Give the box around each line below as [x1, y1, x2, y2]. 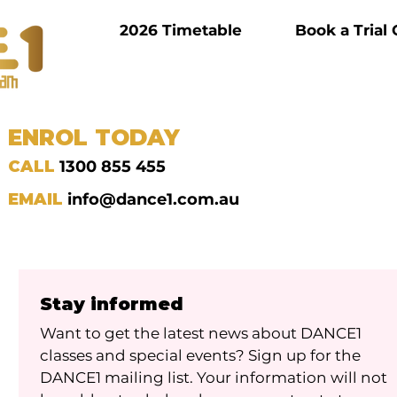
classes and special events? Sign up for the [40, 346, 361, 364]
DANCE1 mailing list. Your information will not [40, 368, 387, 386]
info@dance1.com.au [67, 189, 239, 209]
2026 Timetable [120, 20, 242, 39]
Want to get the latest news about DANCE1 [40, 323, 362, 342]
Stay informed [40, 292, 183, 315]
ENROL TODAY [8, 123, 180, 151]
